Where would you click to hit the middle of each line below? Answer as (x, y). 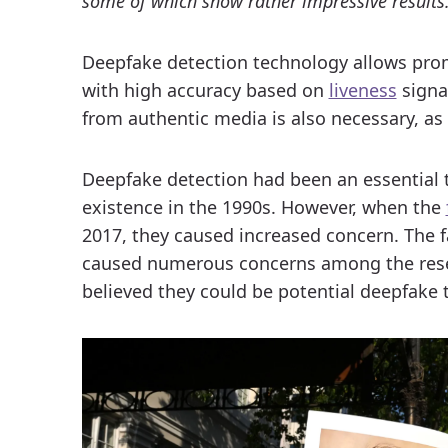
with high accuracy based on (205, 90)
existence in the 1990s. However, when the (263, 207)
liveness (362, 90)
